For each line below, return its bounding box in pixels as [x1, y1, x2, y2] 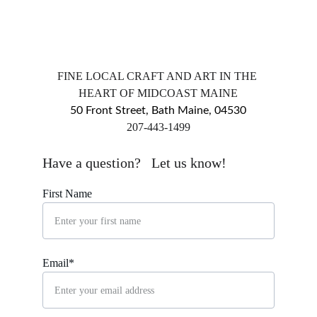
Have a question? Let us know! [42, 155, 226, 171]
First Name [42, 188, 92, 200]
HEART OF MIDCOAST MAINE [79, 87, 238, 99]
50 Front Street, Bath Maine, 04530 [70, 105, 247, 116]
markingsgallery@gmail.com [93, 138, 223, 150]
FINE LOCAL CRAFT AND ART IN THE [57, 70, 260, 82]
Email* [42, 257, 74, 269]
